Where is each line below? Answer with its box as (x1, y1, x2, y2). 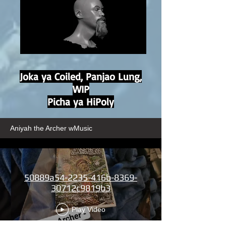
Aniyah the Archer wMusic (10, 124, 92, 132)
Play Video (72, 205, 105, 213)
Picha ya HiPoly (47, 95, 114, 108)
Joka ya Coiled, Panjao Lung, (20, 70, 142, 83)
